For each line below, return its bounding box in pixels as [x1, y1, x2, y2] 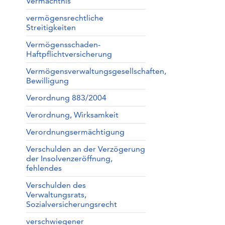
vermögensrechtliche [26, 13, 103, 23]
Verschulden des [26, 180, 86, 190]
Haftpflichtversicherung [26, 49, 112, 59]
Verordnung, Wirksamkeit [26, 110, 119, 120]
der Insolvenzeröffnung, [26, 154, 113, 163]
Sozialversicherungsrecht [26, 199, 117, 209]
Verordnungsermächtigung [26, 127, 125, 137]
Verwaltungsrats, [26, 190, 86, 199]
